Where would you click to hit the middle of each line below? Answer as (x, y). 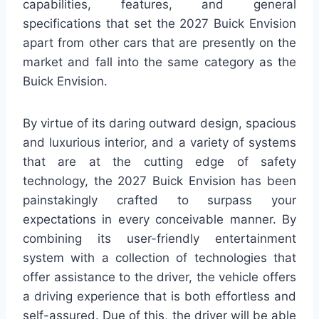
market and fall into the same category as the (159, 62)
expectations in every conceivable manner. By (159, 220)
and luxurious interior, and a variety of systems (159, 143)
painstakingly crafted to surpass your (159, 200)
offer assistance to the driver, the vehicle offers (159, 277)
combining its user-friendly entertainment (159, 239)
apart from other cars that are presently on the (159, 43)
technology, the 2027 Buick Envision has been (159, 181)
